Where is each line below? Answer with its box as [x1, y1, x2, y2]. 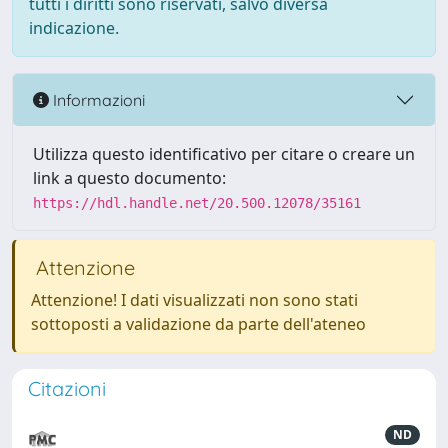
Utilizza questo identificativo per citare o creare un [33, 143, 415, 165]
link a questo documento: [33, 167, 226, 189]
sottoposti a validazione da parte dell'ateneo [31, 313, 366, 335]
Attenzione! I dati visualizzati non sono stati [31, 289, 358, 311]
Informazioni [49, 89, 145, 110]
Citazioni [28, 376, 106, 401]
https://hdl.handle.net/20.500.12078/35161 [33, 195, 361, 211]
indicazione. [29, 17, 119, 39]
